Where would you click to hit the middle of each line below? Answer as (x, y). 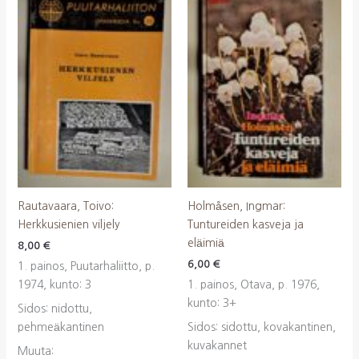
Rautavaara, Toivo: (65, 206)
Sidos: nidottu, (54, 308)
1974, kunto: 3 (54, 284)
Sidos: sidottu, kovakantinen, (262, 327)
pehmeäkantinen (61, 327)
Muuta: (35, 351)
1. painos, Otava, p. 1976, (254, 284)
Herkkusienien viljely (69, 224)
